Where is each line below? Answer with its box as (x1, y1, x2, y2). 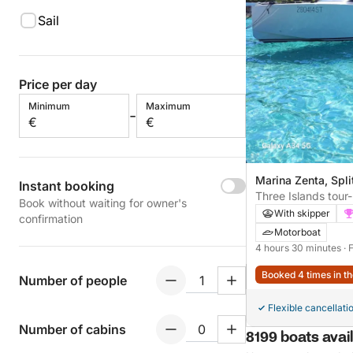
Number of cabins (19, 321, 126, 337)
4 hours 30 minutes (255, 241, 344, 254)
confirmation (19, 212, 83, 225)
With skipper (274, 206, 330, 219)
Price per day (19, 76, 97, 92)
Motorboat (274, 225, 321, 238)
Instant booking (19, 178, 114, 194)
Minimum (28, 100, 70, 112)
